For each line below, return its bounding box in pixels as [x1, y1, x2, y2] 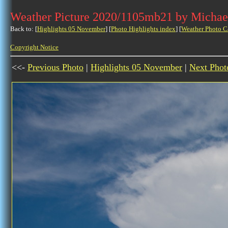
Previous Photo [27, 62, 83, 72]
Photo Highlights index [111, 25, 176, 33]
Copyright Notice [10, 43, 59, 51]
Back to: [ [10, 25, 37, 33]
